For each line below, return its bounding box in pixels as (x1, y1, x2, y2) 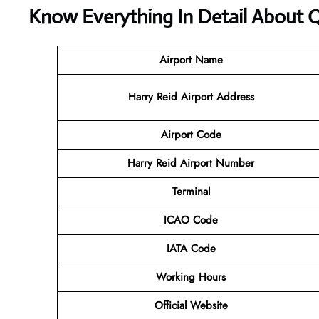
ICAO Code (164, 211, 218, 228)
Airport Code (160, 126, 221, 142)
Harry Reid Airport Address (127, 88, 254, 105)
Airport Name (159, 51, 223, 68)
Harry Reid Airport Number (127, 155, 254, 171)
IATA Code (166, 240, 216, 256)
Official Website (154, 297, 228, 313)
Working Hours (156, 268, 226, 285)
